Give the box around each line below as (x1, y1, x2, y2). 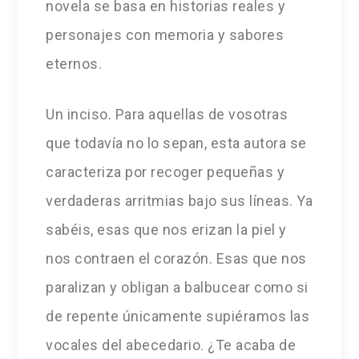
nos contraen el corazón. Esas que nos (46, 250, 307, 268)
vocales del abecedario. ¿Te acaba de (46, 337, 296, 354)
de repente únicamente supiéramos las (46, 308, 310, 325)
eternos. (46, 55, 103, 73)
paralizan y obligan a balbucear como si (46, 279, 309, 296)
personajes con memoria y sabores (46, 26, 284, 44)
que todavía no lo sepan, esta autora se (46, 135, 307, 152)
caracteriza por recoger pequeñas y (46, 163, 285, 181)
